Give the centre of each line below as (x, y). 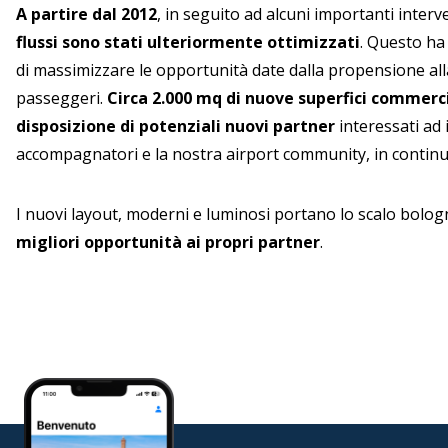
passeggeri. (61, 98)
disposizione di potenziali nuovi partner (175, 126)
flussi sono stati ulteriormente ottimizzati (188, 42)
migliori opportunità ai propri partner (168, 242)
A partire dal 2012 (86, 14)
